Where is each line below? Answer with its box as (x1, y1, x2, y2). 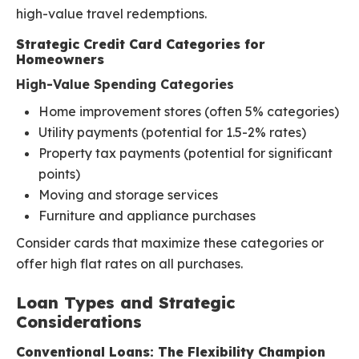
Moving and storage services (38, 187, 218, 204)
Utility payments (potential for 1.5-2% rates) (38, 124, 306, 141)
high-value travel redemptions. (16, 6, 207, 22)
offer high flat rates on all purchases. (16, 256, 243, 272)
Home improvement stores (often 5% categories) (38, 103, 339, 120)
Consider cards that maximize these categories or (16, 235, 324, 252)
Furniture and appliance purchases (38, 208, 256, 224)
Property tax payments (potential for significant (38, 145, 333, 162)
